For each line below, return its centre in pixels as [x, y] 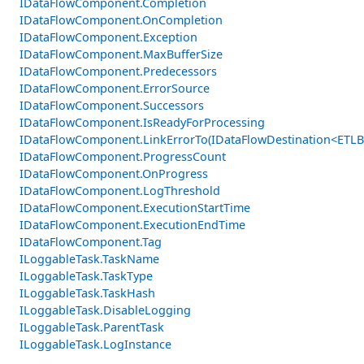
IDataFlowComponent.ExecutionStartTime [135, 207]
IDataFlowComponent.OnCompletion [121, 19]
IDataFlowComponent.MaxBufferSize [121, 54]
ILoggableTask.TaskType [86, 275]
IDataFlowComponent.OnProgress [114, 173]
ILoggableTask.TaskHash [87, 292]
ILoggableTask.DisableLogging [105, 310]
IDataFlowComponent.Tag [91, 241]
